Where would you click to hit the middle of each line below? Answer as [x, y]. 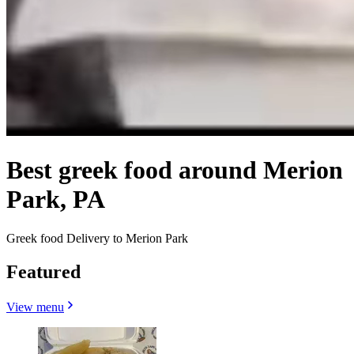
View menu [35, 307]
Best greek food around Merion [175, 170]
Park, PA [56, 200]
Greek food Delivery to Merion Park [97, 238]
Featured [43, 271]
